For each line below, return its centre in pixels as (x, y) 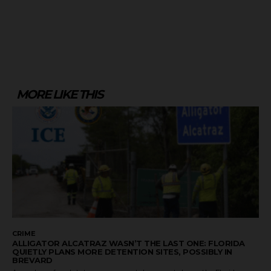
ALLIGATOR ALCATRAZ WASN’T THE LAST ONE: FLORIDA (129, 243)
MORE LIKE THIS (60, 95)
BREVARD (32, 260)
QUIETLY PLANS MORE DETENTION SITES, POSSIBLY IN (122, 252)
